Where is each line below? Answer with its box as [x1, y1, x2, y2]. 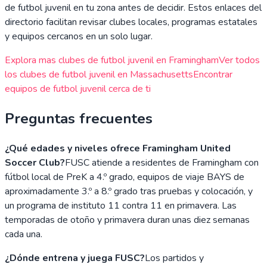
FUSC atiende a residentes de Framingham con [65, 156, 259, 169]
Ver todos [219, 54, 260, 67]
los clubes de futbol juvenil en [5, 68, 130, 82]
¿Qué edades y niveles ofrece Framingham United [5, 141, 231, 155]
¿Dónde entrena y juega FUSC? [5, 251, 145, 265]
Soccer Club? [5, 156, 65, 169]
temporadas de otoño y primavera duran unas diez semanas [5, 213, 250, 226]
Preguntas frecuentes [5, 109, 153, 129]
